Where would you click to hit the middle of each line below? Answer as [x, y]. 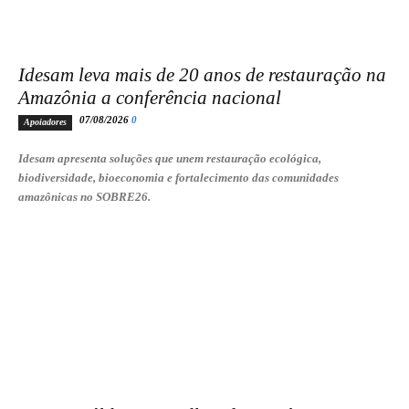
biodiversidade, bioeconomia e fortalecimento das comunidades [178, 178]
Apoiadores [45, 122]
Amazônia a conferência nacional [150, 98]
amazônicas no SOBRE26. [84, 197]
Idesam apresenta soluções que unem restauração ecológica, [170, 158]
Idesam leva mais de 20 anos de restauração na [202, 75]
